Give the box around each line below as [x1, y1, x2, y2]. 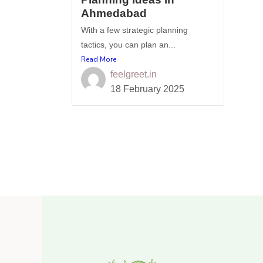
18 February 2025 [110, 84, 184, 94]
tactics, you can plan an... [81, 40, 176, 49]
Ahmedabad [81, 7, 147, 19]
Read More [81, 55, 116, 64]
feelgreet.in [110, 69, 157, 79]
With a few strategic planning [81, 25, 188, 35]
